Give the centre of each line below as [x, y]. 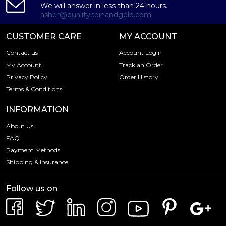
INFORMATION [37, 110]
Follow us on [32, 189]
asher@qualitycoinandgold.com [96, 15]
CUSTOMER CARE [44, 37]
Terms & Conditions [34, 89]
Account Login [140, 53]
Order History [139, 77]
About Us [20, 126]
